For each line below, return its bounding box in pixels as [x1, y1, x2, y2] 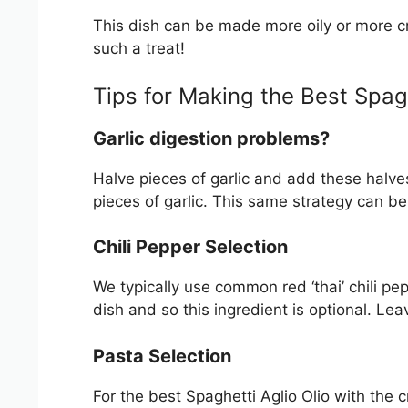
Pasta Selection [93, 344, 231, 367]
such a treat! [93, 39, 185, 57]
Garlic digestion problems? [93, 127, 330, 149]
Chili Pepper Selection [93, 236, 288, 258]
